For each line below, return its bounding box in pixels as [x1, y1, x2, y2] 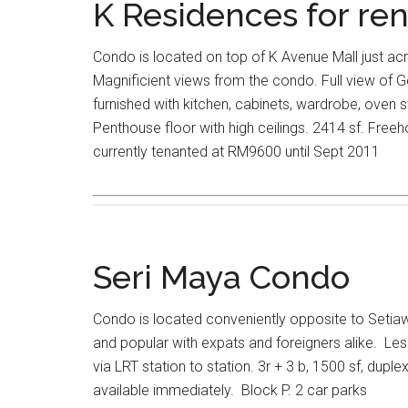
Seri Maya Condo [93, 258, 350, 296]
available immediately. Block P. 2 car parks [93, 382, 367, 399]
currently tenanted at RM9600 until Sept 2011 [93, 143, 380, 160]
